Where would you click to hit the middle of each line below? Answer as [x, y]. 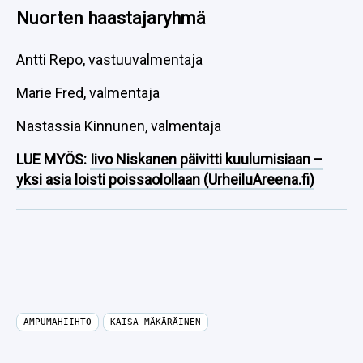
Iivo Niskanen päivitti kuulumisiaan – [207, 159]
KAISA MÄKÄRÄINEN [156, 322]
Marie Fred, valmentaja [88, 93]
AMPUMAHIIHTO [58, 322]
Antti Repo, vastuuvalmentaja [109, 60]
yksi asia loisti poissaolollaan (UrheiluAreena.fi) [165, 179]
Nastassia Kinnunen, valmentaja [119, 126]
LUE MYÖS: [53, 159]
